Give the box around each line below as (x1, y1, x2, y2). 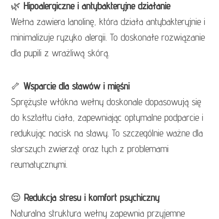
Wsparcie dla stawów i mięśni (23, 80, 130, 92)
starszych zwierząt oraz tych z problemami (11, 143, 169, 155)
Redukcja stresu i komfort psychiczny (24, 192, 160, 204)
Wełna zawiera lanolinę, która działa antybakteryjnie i (11, 16, 206, 28)
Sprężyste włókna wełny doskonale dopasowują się (11, 96, 201, 108)
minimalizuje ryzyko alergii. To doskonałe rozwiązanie (11, 31, 205, 44)
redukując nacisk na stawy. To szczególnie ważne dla (11, 127, 203, 139)
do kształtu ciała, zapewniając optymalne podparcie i (11, 111, 204, 124)
